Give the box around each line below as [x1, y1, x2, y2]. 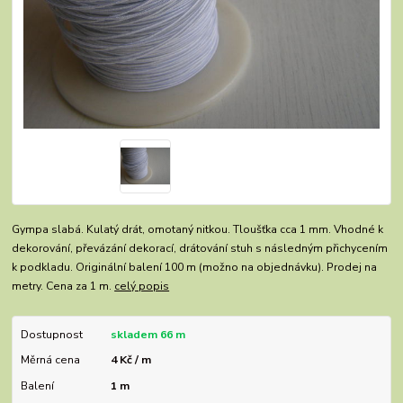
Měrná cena [20, 353, 80, 368]
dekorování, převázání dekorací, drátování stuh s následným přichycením [12, 241, 389, 256]
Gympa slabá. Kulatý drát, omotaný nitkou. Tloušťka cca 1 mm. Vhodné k [12, 222, 384, 237]
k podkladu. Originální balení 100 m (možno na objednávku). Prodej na [12, 260, 378, 275]
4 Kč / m [110, 353, 151, 368]
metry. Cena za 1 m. [12, 279, 115, 294]
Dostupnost [20, 327, 83, 343]
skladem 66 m [110, 327, 185, 343]
